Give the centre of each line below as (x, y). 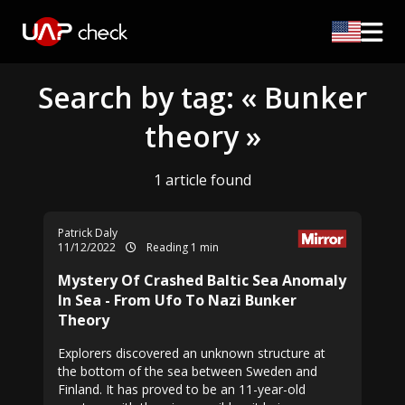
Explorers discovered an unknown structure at (192, 353)
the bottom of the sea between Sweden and (188, 371)
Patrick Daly (88, 233)
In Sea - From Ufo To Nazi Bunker (177, 300)
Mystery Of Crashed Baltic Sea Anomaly (202, 280)
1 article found (202, 180)
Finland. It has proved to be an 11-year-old (182, 389)
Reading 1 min (181, 247)
